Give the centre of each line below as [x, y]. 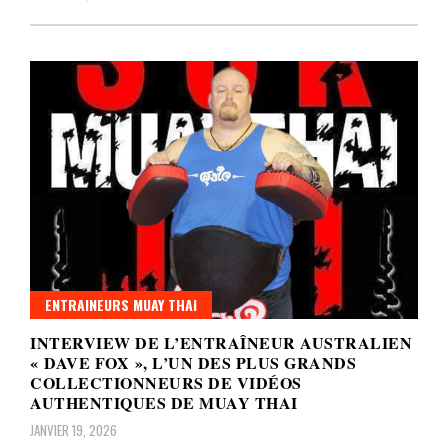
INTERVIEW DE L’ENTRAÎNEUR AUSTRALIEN [221, 343]
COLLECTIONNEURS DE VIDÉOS [166, 383]
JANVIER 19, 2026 [73, 430]
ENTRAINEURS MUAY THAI [121, 305]
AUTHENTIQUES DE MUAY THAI [164, 403]
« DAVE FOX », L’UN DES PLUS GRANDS [193, 363]
